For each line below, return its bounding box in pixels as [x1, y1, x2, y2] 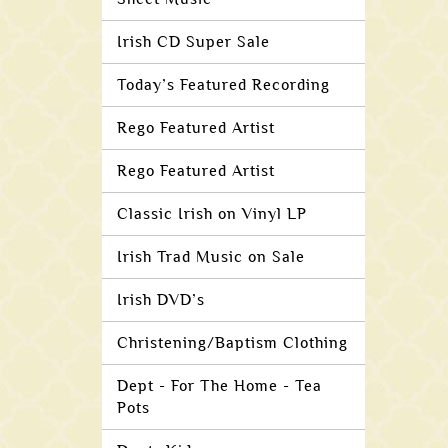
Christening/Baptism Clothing [117, 334, 348, 352]
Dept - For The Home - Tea [117, 377, 322, 395]
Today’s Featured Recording [117, 76, 330, 94]
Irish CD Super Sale [117, 33, 270, 51]
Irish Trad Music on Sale [117, 248, 305, 266]
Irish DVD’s [117, 291, 205, 309]
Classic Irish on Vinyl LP [117, 205, 307, 223]
